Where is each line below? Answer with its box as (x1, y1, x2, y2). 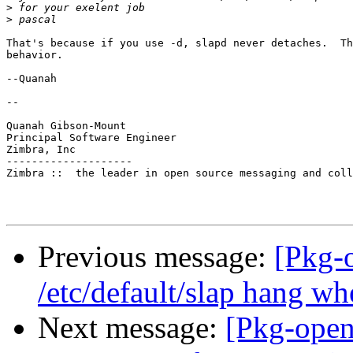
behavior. (6, 49, 63, 61)
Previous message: (38, 240, 274, 274)
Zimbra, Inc (6, 143, 76, 156)
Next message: (38, 310, 225, 345)
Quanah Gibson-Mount (6, 120, 126, 132)
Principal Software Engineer (6, 132, 176, 144)
